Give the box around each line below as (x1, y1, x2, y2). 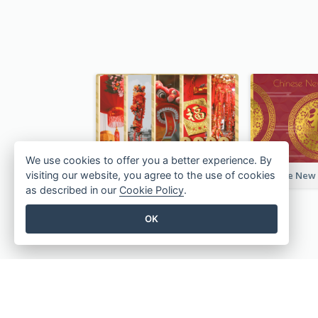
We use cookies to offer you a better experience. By (26, 154, 272, 167)
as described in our (26, 184, 119, 197)
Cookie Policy (119, 184, 184, 197)
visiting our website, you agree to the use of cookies (26, 169, 275, 182)
